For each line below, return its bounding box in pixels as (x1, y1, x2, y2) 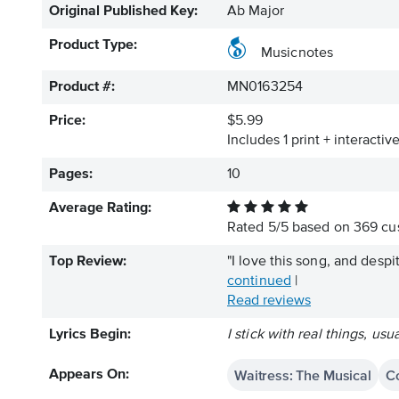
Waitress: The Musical (234, 367, 371, 383)
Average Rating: (49, 201, 151, 216)
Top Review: (49, 255, 126, 269)
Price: (49, 114, 85, 128)
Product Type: (49, 38, 137, 53)
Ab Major (227, 4, 284, 19)
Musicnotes (261, 46, 333, 61)
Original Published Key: (49, 4, 198, 19)
